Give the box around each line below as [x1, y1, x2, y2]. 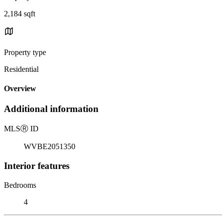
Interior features [4, 160, 69, 171]
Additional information [4, 104, 99, 114]
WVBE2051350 [24, 142, 75, 151]
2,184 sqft [4, 9, 35, 18]
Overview [4, 84, 36, 93]
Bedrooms [4, 180, 36, 189]
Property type [4, 48, 46, 56]
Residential [4, 64, 39, 73]
